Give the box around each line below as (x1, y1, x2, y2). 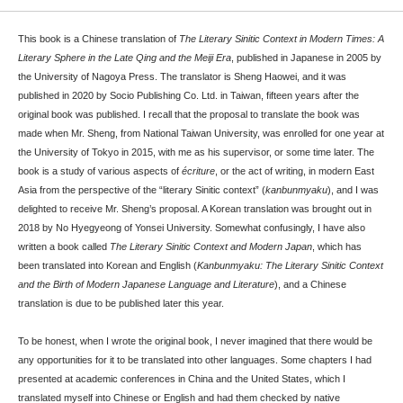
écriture (182, 165, 215, 176)
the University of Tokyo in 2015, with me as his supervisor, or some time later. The (18, 146, 374, 157)
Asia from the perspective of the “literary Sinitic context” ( (18, 184, 265, 195)
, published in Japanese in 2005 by (231, 51, 381, 63)
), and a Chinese (274, 278, 346, 290)
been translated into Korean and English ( (18, 259, 197, 271)
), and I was (327, 184, 379, 195)
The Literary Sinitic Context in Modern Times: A (179, 32, 384, 44)
